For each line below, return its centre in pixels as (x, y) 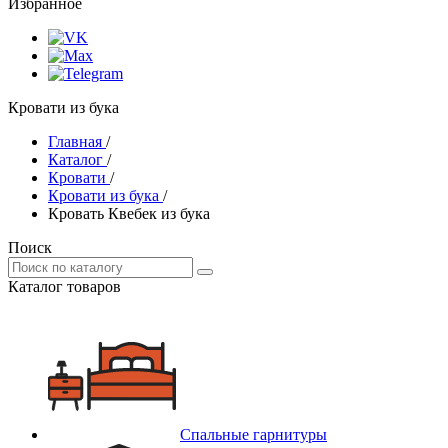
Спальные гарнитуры (253, 434)
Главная (75, 141)
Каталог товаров (64, 286)
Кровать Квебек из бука (129, 213)
